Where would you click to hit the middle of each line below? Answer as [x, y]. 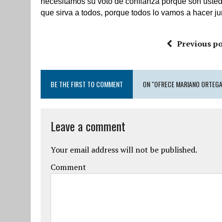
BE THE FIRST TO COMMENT [87, 84]
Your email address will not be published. [124, 149]
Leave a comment [88, 126]
